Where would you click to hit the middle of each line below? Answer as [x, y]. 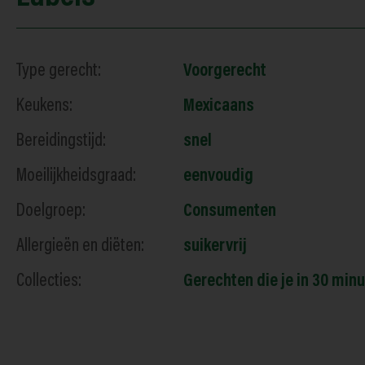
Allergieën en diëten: [80, 246]
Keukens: [44, 106]
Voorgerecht [225, 71]
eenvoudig [218, 176]
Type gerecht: [59, 71]
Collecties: [49, 281]
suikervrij [215, 246]
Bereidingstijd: [61, 141]
